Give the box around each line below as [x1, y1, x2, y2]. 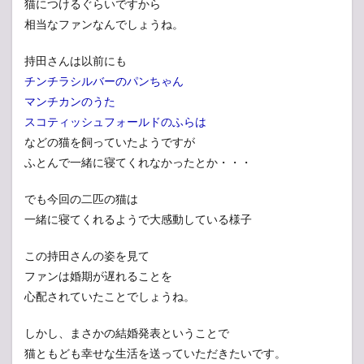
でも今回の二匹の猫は [24, 192, 138, 206]
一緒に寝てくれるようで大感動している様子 [24, 212, 252, 227]
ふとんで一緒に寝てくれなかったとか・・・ [24, 155, 252, 170]
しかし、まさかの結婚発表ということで [24, 326, 229, 340]
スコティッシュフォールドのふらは [24, 115, 206, 129]
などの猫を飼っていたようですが [24, 135, 195, 149]
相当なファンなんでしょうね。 [24, 17, 184, 32]
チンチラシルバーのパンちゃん [24, 74, 184, 89]
